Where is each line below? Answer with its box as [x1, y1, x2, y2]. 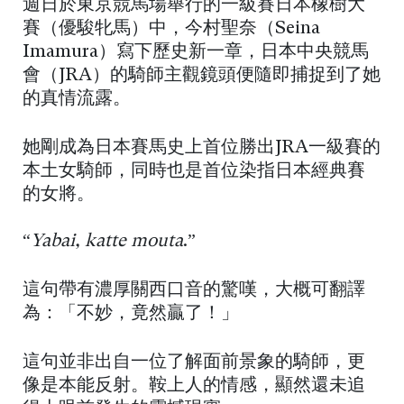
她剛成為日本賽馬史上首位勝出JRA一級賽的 [23, 139, 381, 158]
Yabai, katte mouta [31, 233, 183, 252]
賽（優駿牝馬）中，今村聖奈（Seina [23, 20, 320, 39]
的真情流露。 [23, 90, 131, 109]
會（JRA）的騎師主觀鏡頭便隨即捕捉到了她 [23, 67, 381, 86]
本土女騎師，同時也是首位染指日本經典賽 [23, 162, 365, 181]
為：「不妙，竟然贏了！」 [23, 305, 239, 324]
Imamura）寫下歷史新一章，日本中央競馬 [23, 43, 369, 62]
